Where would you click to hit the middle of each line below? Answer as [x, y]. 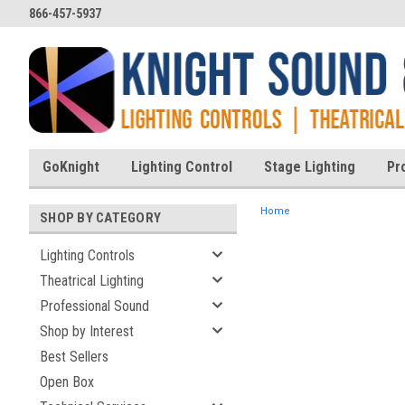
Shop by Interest [87, 331]
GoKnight [71, 167]
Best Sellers [74, 357]
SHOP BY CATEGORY [100, 218]
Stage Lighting [310, 167]
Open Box [67, 382]
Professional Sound [94, 306]
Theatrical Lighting [92, 281]
